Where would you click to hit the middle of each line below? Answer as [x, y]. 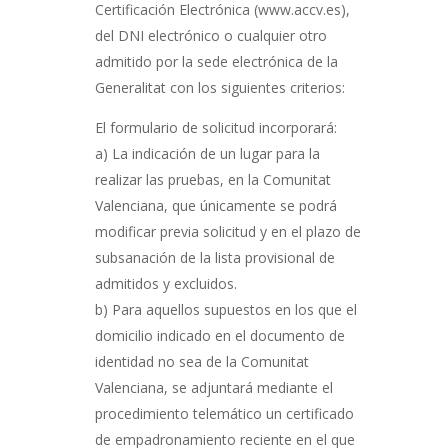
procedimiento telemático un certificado [224, 413]
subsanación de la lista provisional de [214, 257]
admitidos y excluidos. [165, 283]
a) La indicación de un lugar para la [207, 153]
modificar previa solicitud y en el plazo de [227, 231]
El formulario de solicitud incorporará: [215, 127]
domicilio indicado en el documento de [219, 335]
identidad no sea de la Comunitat [201, 361]
